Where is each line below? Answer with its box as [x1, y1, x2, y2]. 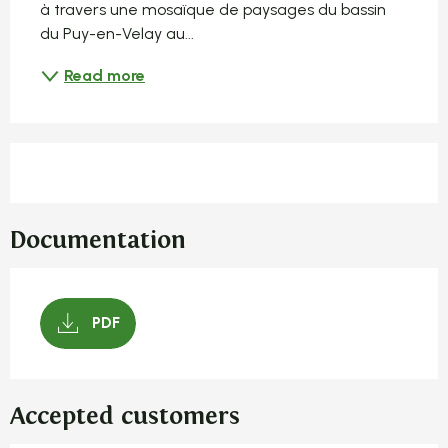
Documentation [10, 225, 186, 255]
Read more [64, 65, 145, 85]
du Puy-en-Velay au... [40, 23, 194, 43]
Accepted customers [10, 401, 240, 431]
